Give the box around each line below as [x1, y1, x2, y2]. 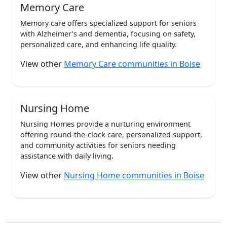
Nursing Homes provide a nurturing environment [20, 119, 191, 129]
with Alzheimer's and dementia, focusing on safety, [20, 29, 196, 39]
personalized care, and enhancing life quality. [20, 40, 177, 49]
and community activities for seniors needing [20, 140, 176, 150]
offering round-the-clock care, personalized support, [20, 130, 202, 139]
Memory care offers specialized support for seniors [20, 18, 197, 28]
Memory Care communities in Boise [64, 58, 200, 69]
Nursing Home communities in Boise [64, 170, 204, 181]
